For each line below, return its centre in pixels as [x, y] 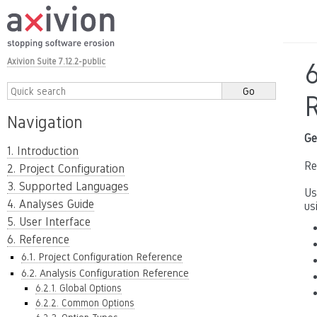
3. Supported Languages [68, 186]
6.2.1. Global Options [79, 288]
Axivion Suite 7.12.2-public [56, 62]
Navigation [45, 122]
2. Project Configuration [66, 169]
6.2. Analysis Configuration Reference [105, 273]
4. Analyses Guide [51, 204]
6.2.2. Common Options [85, 303]
